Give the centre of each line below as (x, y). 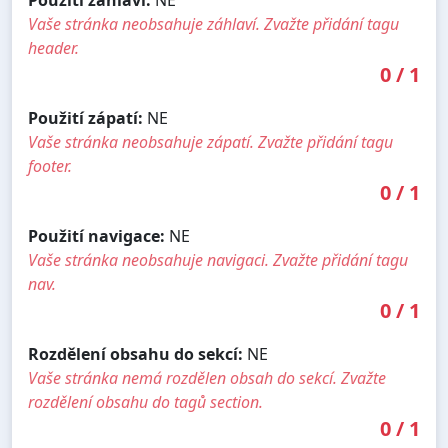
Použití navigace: (96, 235)
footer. (50, 165)
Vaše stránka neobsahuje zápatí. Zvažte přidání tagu (210, 141)
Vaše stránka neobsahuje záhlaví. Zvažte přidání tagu (213, 23)
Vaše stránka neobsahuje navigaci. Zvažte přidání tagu (218, 259)
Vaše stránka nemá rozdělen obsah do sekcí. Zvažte (207, 377)
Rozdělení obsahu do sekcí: (135, 353)
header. (53, 47)
